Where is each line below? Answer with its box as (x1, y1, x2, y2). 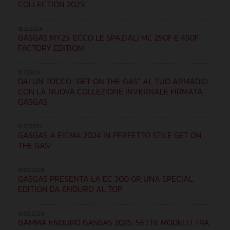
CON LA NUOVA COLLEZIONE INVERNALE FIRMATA (18, 85, 203, 98)
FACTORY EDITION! (18, 41, 85, 54)
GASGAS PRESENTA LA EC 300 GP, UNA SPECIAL (18, 172, 193, 185)
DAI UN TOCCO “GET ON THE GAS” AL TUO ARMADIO (18, 74, 208, 87)
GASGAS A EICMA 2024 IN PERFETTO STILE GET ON (18, 128, 202, 141)
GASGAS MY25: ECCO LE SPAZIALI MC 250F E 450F (18, 31, 199, 44)
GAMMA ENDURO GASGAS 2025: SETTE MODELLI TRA (18, 216, 209, 228)
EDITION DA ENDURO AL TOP (18, 182, 122, 195)
